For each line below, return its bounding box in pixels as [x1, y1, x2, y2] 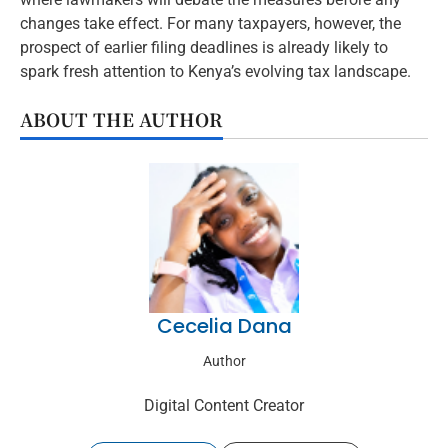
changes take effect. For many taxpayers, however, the [20, 13, 401, 33]
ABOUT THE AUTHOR [20, 105, 223, 132]
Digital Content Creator [144, 395, 304, 415]
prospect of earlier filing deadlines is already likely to [20, 37, 388, 57]
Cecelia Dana [156, 311, 292, 340]
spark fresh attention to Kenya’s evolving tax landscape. [20, 61, 411, 81]
